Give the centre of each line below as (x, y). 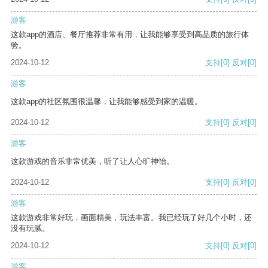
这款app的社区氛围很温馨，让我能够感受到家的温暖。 (106, 102)
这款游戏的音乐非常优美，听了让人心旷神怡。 (92, 162)
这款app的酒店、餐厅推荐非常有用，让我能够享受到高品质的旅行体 (130, 35)
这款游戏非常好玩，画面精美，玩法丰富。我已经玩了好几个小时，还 (131, 218)
